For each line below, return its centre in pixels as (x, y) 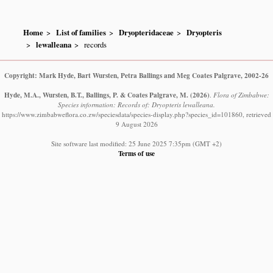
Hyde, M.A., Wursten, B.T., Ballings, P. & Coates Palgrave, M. (96, 95)
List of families (81, 32)
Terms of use (136, 154)
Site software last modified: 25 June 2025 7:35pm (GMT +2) (136, 144)
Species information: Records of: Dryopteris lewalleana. (136, 105)
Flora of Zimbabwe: (241, 95)
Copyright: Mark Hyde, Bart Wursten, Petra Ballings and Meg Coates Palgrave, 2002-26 (136, 76)
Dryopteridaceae (147, 32)
